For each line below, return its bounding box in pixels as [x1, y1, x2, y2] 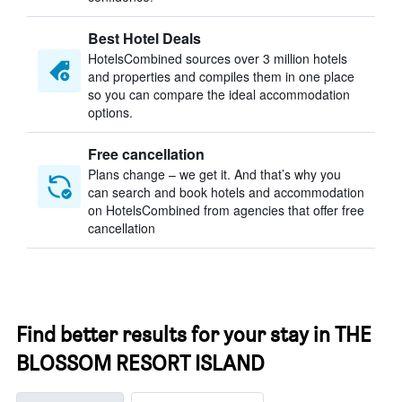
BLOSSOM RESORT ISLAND [16, 350, 265, 376]
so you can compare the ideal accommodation [88, 85, 350, 103]
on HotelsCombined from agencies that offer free [88, 201, 364, 219]
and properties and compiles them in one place [88, 67, 354, 85]
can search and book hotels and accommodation [88, 183, 364, 201]
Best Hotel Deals [88, 28, 201, 48]
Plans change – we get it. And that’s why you [88, 165, 341, 183]
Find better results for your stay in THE [16, 321, 371, 347]
